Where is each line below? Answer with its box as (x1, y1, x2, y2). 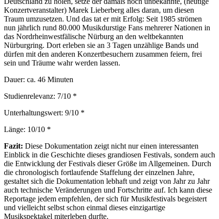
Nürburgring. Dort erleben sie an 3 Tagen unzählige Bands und (4, 41, 198, 49)
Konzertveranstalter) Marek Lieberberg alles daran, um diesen (4, 5, 194, 14)
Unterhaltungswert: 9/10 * (4, 108, 85, 117)
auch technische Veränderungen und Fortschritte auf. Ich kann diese (4, 185, 212, 194)
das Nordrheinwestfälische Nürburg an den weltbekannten (4, 32, 183, 41)
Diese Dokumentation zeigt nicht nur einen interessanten (23, 141, 198, 150)
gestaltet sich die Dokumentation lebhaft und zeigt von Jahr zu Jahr (4, 176, 210, 185)
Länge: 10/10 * (4, 125, 53, 133)
